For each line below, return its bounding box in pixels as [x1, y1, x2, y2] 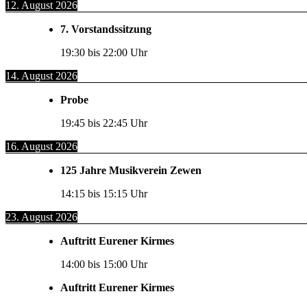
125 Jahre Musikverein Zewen [60, 164, 201, 177]
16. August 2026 [5, 140, 77, 153]
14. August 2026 [5, 70, 77, 82]
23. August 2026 [5, 211, 77, 223]
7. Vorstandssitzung [60, 23, 151, 36]
